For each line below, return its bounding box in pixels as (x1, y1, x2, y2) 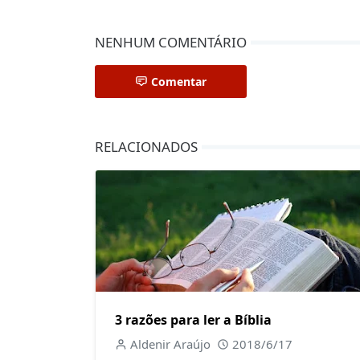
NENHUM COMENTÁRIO (95, 33, 247, 51)
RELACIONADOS (95, 137, 198, 156)
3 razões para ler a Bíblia (115, 310, 272, 329)
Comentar (151, 74, 207, 89)
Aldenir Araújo (129, 335, 211, 352)
